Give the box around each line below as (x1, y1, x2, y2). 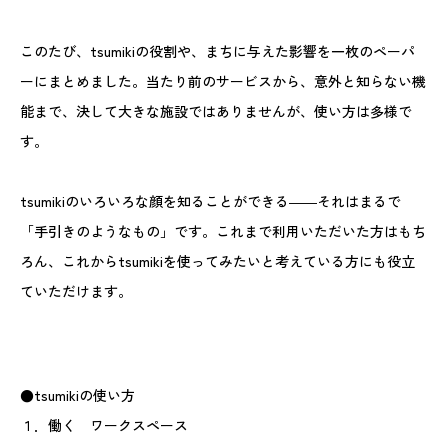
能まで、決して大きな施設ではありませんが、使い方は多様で (20, 101, 412, 121)
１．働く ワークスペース (20, 415, 188, 435)
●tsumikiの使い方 (20, 385, 135, 405)
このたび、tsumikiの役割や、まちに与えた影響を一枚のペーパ (20, 41, 415, 61)
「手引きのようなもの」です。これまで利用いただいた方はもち (20, 221, 426, 241)
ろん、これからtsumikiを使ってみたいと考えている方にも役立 (20, 251, 415, 271)
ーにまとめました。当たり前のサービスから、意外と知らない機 (20, 71, 426, 91)
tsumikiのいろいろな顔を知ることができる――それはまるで (20, 191, 401, 211)
